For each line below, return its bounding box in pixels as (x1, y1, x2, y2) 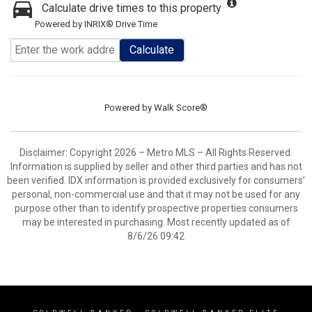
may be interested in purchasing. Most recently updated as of (22, 217, 290, 228)
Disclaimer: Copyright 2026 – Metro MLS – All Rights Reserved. (19, 147, 292, 158)
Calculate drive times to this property (42, 1, 221, 15)
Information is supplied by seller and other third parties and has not (10, 161, 302, 172)
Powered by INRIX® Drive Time (35, 19, 157, 29)
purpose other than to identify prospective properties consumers (14, 203, 298, 214)
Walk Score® (154, 102, 208, 113)
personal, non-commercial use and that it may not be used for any (12, 189, 300, 200)
